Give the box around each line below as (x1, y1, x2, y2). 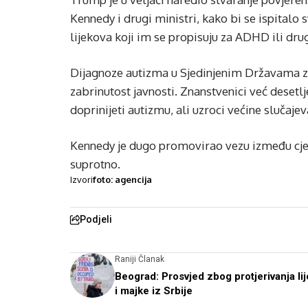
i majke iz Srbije (115, 285, 192, 298)
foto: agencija (93, 174, 152, 186)
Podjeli (80, 214, 112, 225)
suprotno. (70, 157, 120, 172)
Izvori (70, 174, 93, 186)
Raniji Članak (115, 254, 164, 265)
